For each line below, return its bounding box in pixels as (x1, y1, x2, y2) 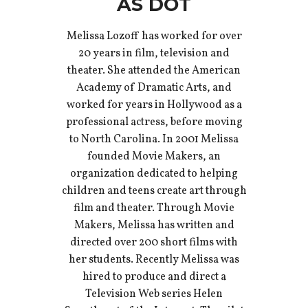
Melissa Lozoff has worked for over (66, 29, 242, 45)
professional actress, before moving (65, 115, 243, 131)
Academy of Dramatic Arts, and (76, 80, 232, 96)
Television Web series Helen (85, 287, 223, 302)
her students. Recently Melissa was (69, 252, 239, 268)
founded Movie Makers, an (87, 149, 221, 165)
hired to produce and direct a (82, 269, 226, 285)
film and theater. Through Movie (74, 201, 234, 217)
